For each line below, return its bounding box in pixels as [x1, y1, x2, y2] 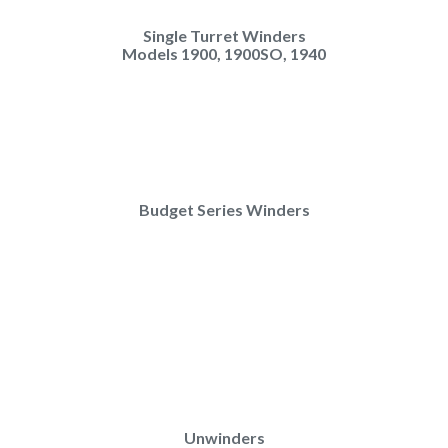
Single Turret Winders [142, 25, 306, 45]
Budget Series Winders [138, 199, 310, 219]
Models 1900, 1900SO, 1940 [122, 43, 326, 63]
